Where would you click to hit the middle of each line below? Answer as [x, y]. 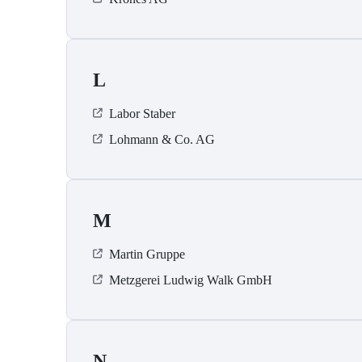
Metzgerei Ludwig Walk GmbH [191, 280]
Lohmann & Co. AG [162, 140]
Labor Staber [142, 114]
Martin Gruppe [147, 255]
